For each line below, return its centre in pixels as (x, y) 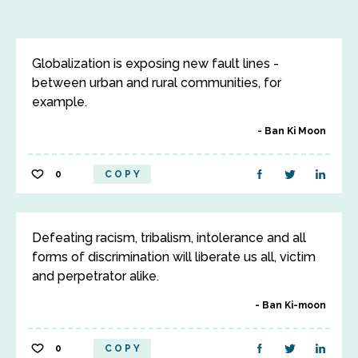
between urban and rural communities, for (157, 83)
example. (60, 102)
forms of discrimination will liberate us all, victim (174, 257)
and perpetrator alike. (95, 276)
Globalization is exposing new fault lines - (155, 64)
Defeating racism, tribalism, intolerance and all (169, 238)
